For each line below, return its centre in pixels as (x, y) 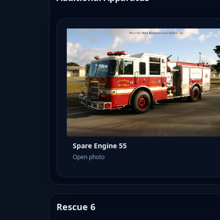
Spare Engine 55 (100, 146)
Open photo (89, 157)
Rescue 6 (76, 207)
